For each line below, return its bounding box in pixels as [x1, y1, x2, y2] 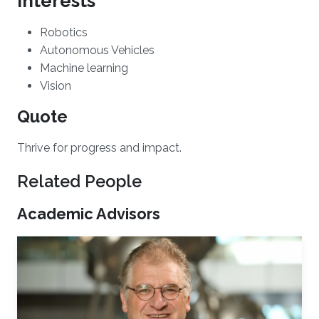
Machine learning [40, 61, 128, 75]
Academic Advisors [17, 205, 160, 223]
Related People [17, 172, 142, 191]
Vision [40, 79, 71, 93]
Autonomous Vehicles [40, 43, 155, 57]
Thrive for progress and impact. [17, 141, 182, 155]
